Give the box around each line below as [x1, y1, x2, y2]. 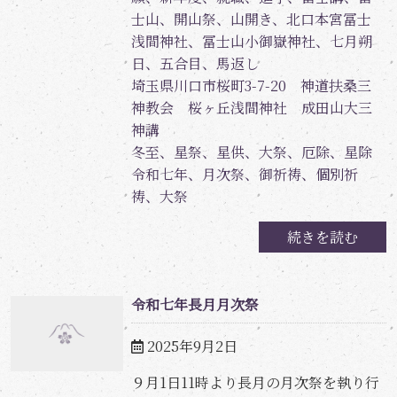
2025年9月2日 [146, 336, 237, 357]
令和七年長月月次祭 [130, 294, 259, 315]
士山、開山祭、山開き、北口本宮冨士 [130, 9, 371, 30]
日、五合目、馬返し [130, 53, 259, 74]
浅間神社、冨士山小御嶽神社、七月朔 [130, 31, 372, 52]
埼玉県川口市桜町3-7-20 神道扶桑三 [130, 75, 371, 97]
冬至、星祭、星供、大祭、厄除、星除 [130, 142, 372, 163]
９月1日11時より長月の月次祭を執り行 [130, 372, 379, 393]
